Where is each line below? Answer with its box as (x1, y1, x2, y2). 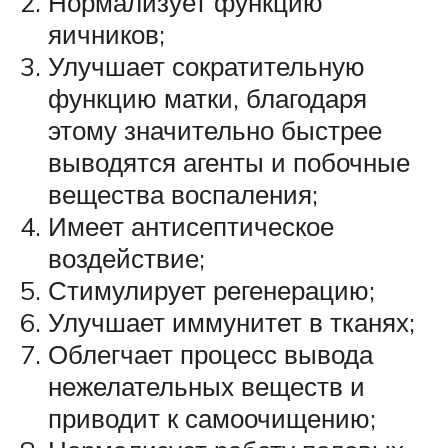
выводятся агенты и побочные (48, 145, 410, 178)
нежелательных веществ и (48, 369, 365, 402)
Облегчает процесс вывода (48, 337, 373, 370)
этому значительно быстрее (48, 113, 382, 146)
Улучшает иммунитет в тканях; (48, 305, 415, 338)
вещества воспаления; (48, 177, 318, 210)
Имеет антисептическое (48, 209, 334, 242)
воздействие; (48, 241, 205, 274)
